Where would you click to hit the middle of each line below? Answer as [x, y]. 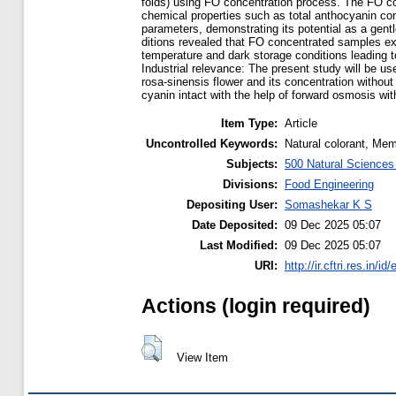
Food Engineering [329, 185]
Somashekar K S [328, 205]
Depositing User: [232, 205]
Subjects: [252, 164]
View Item [202, 357]
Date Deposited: [235, 225]
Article [301, 124]
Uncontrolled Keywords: [212, 144]
